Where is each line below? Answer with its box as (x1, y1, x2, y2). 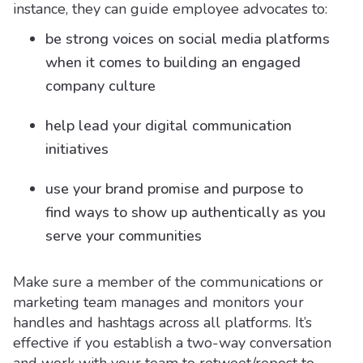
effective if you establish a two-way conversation (13, 333, 331, 352)
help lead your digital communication (45, 116, 292, 135)
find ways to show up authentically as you (45, 203, 326, 222)
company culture (45, 76, 156, 96)
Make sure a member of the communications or (13, 272, 323, 292)
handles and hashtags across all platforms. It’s (13, 313, 312, 332)
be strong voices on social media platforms (45, 29, 330, 49)
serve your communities (45, 226, 202, 246)
